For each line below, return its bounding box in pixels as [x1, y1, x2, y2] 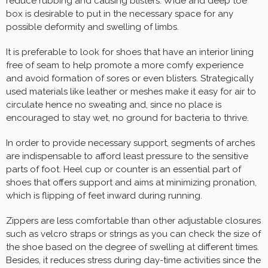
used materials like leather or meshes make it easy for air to [6, 86, 256, 97]
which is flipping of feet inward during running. [6, 190, 202, 201]
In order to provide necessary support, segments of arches [6, 137, 255, 148]
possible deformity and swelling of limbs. [6, 21, 179, 32]
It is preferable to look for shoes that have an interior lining [6, 46, 254, 57]
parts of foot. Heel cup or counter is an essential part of [6, 163, 241, 175]
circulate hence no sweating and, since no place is [6, 99, 221, 110]
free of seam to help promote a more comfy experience [6, 59, 243, 71]
